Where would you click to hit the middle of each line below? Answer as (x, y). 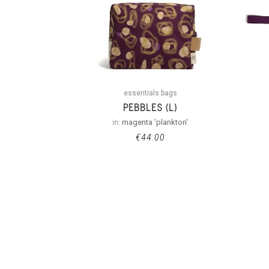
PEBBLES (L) (150, 107)
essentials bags (150, 93)
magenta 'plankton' (155, 122)
